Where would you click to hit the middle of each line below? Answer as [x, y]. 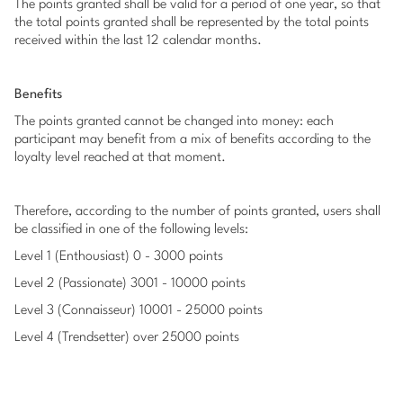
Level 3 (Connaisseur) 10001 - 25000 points [139, 311]
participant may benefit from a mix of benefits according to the [193, 140]
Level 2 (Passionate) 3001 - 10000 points [130, 284]
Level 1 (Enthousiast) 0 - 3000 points [119, 257]
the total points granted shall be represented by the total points [192, 23]
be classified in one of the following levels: [131, 230]
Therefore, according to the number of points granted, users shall [197, 212]
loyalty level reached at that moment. [120, 158]
